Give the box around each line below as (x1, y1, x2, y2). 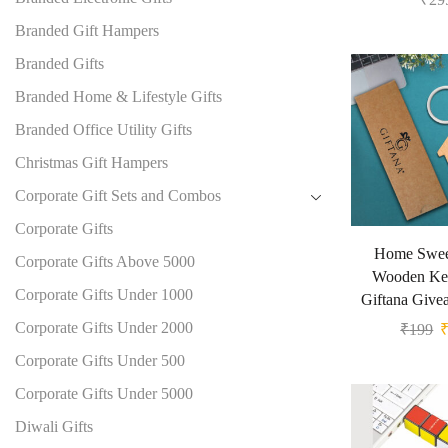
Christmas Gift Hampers (15, 154, 168, 172)
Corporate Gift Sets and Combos (15, 187, 221, 205)
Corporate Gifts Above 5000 (15, 253, 195, 271)
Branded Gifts (15, 55, 104, 73)
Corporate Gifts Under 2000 (15, 319, 193, 337)
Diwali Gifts (15, 418, 93, 436)
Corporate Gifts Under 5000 (15, 385, 193, 403)
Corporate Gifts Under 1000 (15, 286, 193, 304)
